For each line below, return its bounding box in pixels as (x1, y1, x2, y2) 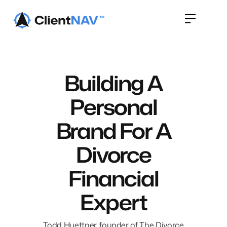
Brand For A (56, 116, 171, 145)
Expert (80, 187, 147, 217)
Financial (68, 163, 159, 193)
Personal (70, 92, 157, 122)
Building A (64, 68, 163, 98)
